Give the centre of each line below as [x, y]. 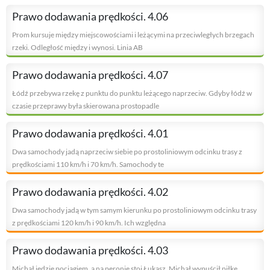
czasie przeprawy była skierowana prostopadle [86, 106]
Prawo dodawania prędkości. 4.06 [90, 17]
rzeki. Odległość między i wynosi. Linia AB [77, 48]
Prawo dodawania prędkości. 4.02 [90, 192]
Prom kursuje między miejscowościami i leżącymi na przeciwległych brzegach [133, 35]
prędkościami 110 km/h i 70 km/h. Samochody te [88, 165]
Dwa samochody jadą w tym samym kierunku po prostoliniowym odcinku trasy [134, 210]
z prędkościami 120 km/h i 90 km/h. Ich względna [89, 223]
